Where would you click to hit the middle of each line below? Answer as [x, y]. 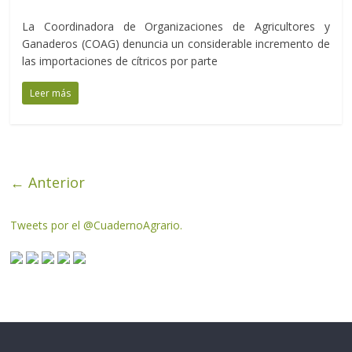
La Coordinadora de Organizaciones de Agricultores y [176, 27]
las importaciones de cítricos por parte [120, 61]
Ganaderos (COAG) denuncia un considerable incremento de [176, 44]
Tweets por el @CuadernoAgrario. [97, 225]
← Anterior [48, 183]
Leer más [51, 93]
